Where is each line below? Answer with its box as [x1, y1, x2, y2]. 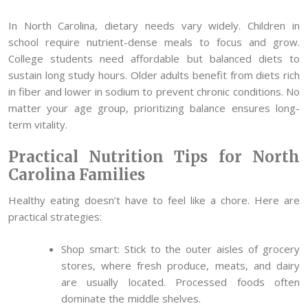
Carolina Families [8, 165, 146, 185]
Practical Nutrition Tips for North [8, 147, 300, 167]
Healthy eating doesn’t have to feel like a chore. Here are [8, 193, 300, 208]
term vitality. [8, 117, 68, 131]
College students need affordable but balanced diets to [8, 51, 300, 65]
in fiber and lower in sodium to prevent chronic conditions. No [8, 84, 300, 98]
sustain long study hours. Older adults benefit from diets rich [8, 67, 300, 82]
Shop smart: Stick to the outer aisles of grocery [61, 241, 300, 256]
